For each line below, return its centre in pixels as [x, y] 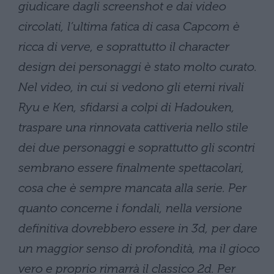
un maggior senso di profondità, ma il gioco [139, 248]
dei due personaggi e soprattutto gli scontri [137, 147]
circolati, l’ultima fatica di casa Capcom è [129, 26]
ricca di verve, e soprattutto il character [124, 46]
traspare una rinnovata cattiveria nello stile [133, 127]
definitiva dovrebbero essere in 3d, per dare [138, 228]
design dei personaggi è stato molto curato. [138, 67]
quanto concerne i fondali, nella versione [130, 208]
